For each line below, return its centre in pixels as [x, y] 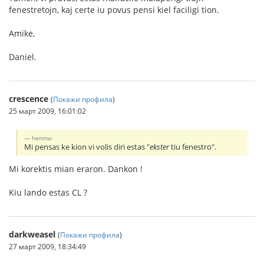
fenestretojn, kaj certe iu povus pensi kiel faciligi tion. [114, 9]
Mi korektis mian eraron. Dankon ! [76, 169]
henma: [43, 138]
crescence [29, 98]
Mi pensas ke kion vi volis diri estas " [87, 147]
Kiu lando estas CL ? [48, 192]
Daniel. [23, 57]
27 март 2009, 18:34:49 [47, 246]
